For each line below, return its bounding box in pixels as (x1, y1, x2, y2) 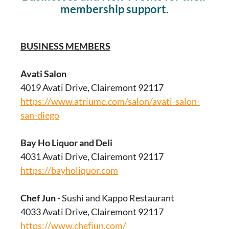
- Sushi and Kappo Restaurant (56, 192, 174, 203)
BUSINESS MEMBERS (20, 40, 110, 52)
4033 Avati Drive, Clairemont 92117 (20, 206, 164, 217)
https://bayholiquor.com (20, 165, 118, 176)
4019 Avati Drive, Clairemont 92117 (20, 82, 164, 93)
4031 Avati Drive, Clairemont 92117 (20, 151, 164, 162)
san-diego (20, 109, 59, 121)
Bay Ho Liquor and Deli (20, 137, 112, 148)
